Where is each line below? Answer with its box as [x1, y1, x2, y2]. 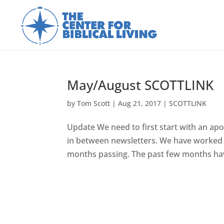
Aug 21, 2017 [118, 98, 161, 108]
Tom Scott [77, 98, 110, 108]
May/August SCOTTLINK [67, 76, 214, 94]
